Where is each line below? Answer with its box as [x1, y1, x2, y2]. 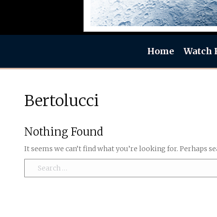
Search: [24, 160, 48, 169]
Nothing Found [24, 125, 103, 139]
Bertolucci [24, 91, 99, 110]
